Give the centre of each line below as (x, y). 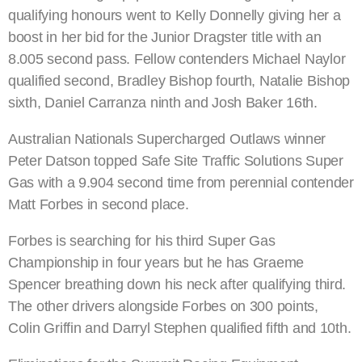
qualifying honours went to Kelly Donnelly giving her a (175, 16)
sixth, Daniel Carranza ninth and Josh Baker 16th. (163, 103)
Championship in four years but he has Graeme (156, 263)
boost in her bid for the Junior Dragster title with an (165, 38)
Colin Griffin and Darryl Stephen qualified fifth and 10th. (180, 328)
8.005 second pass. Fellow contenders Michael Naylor (177, 59)
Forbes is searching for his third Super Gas (142, 241)
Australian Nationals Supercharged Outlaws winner (167, 139)
